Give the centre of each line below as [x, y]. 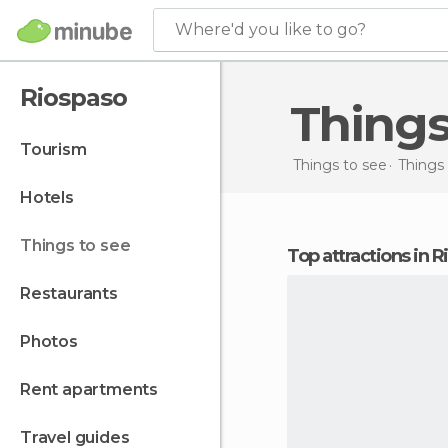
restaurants [74, 293]
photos [54, 341]
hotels [53, 197]
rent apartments [94, 389]
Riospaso [73, 97]
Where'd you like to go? [270, 29]
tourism [58, 149]
